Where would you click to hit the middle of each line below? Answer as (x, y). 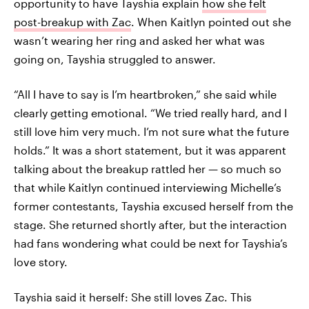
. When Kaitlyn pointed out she (211, 22)
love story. (41, 262)
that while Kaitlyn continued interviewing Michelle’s (148, 187)
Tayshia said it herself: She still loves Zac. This (133, 297)
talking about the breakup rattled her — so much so (148, 169)
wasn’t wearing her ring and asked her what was (139, 40)
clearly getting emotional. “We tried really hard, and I (150, 113)
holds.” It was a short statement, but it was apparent (150, 150)
